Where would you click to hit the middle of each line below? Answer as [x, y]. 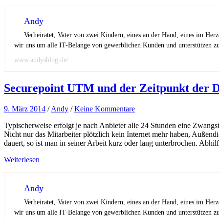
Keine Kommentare [105, 109]
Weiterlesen [22, 159]
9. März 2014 [25, 109]
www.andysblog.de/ [41, 60]
